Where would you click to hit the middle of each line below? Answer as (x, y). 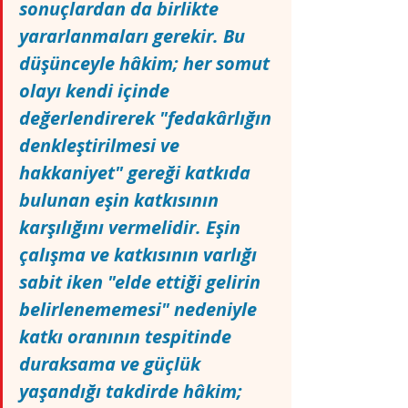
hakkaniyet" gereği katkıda (137, 173)
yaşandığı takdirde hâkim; (133, 391)
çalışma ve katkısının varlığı (140, 255)
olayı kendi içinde (97, 91)
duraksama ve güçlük (112, 364)
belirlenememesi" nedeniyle (140, 309)
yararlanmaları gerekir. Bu (134, 36)
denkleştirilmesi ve (102, 145)
